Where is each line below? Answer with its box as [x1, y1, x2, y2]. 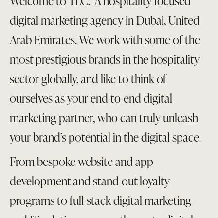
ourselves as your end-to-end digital [10, 90, 172, 106]
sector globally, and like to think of [10, 71, 166, 87]
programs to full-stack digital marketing [10, 192, 191, 208]
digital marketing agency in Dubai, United [10, 12, 200, 28]
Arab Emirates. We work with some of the [10, 32, 200, 48]
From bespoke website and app [10, 153, 153, 169]
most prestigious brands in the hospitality [10, 51, 200, 67]
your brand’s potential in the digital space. [10, 129, 201, 145]
